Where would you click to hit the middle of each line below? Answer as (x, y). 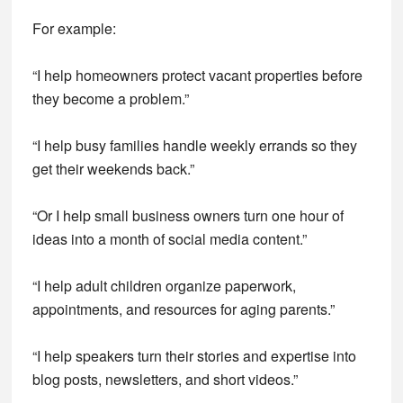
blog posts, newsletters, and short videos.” (165, 379)
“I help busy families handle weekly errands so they (194, 145)
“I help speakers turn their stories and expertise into (194, 356)
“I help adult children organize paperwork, (164, 286)
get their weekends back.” (113, 169)
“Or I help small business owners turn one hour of (188, 215)
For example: (74, 28)
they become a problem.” (110, 99)
